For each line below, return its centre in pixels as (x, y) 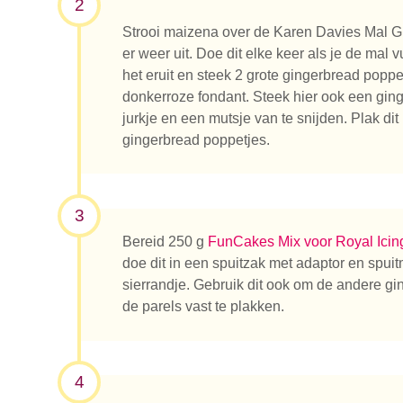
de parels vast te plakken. (203, 307)
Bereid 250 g (165, 242)
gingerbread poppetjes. (196, 139)
